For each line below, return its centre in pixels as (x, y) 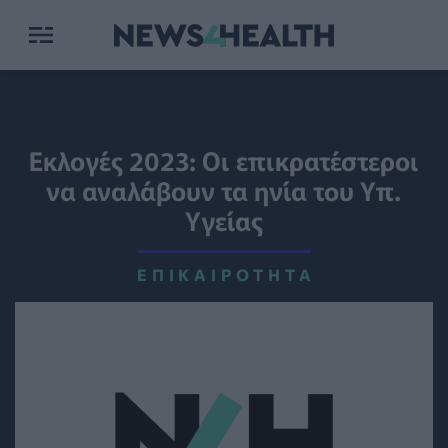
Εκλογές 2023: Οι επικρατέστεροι (223, 159)
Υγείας (223, 219)
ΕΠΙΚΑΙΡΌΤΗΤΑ (226, 274)
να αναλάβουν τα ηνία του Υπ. (224, 189)
